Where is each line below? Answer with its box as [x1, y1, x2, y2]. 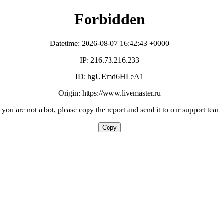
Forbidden [74, 10, 145, 28]
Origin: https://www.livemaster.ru [58, 88, 161, 97]
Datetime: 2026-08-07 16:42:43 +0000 [50, 39, 169, 47]
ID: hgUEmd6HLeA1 [75, 72, 144, 81]
